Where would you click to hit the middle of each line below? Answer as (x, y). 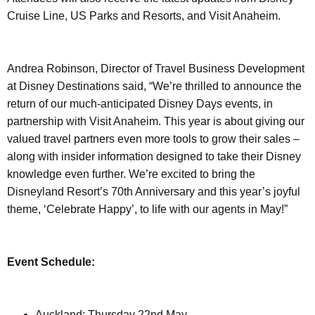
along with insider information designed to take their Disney (154, 156)
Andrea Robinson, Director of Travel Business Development (156, 68)
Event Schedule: (51, 262)
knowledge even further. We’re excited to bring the (131, 174)
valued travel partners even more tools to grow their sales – (153, 139)
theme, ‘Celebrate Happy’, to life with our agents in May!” (147, 209)
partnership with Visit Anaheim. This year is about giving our (156, 121)
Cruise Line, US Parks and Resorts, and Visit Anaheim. (144, 15)
